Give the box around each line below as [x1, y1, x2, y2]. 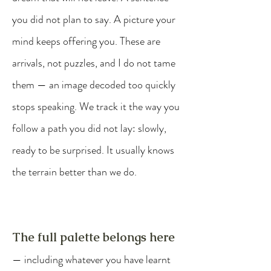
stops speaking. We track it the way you [12, 99, 180, 114]
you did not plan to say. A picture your [12, 11, 175, 27]
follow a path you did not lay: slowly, [12, 120, 166, 136]
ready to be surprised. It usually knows [12, 142, 174, 158]
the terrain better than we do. [12, 164, 139, 180]
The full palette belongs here [12, 229, 175, 245]
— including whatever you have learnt [12, 252, 171, 267]
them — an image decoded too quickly [12, 77, 175, 93]
